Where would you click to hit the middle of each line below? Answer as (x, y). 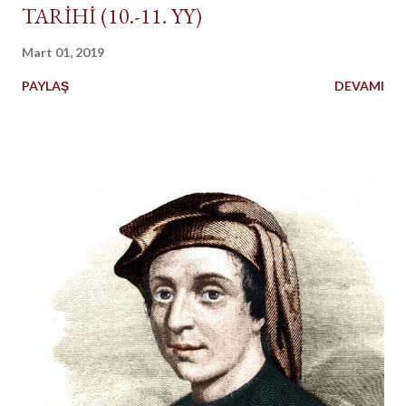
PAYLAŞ (45, 86)
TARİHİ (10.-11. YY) (112, 16)
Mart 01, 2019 (63, 53)
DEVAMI (359, 86)
